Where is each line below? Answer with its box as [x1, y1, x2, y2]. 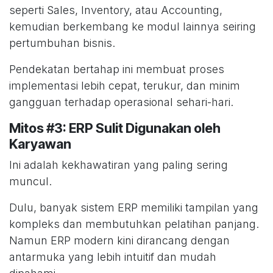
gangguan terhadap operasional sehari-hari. [9, 96, 233, 109]
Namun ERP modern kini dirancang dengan [9, 234, 230, 247]
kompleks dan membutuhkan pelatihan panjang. [9, 218, 259, 231]
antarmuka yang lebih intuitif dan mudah [9, 250, 216, 264]
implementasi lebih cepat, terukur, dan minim [9, 79, 240, 93]
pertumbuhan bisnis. [9, 37, 115, 50]
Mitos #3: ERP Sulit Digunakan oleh [9, 120, 221, 136]
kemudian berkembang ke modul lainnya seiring [9, 20, 256, 34]
